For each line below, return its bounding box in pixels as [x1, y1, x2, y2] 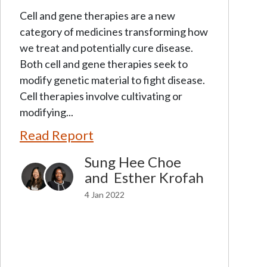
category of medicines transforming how [20, 24, 208, 38]
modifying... [20, 105, 73, 119]
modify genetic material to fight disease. [20, 73, 205, 86]
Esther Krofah [114, 168, 204, 186]
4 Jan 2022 [85, 189, 125, 200]
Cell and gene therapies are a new [20, 8, 175, 22]
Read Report [20, 126, 94, 143]
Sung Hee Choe [85, 153, 181, 170]
